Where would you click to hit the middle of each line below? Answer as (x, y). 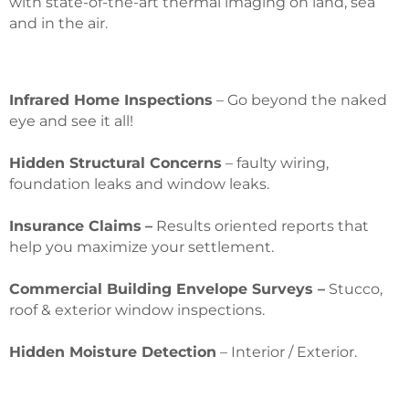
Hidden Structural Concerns (115, 163)
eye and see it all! (71, 121)
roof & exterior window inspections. (137, 310)
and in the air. (58, 23)
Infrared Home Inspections (111, 100)
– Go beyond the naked (300, 100)
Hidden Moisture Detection (113, 352)
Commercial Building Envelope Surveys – (167, 289)
